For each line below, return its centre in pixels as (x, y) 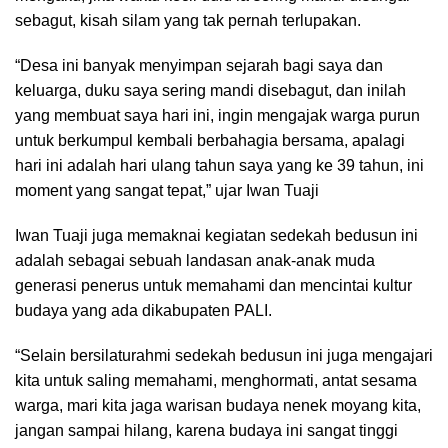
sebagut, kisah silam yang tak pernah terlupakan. (188, 20)
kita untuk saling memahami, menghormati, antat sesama (216, 380)
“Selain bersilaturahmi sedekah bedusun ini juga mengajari (224, 355)
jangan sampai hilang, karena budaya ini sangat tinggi (206, 430)
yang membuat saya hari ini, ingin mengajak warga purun (217, 115)
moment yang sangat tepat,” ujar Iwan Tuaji (167, 190)
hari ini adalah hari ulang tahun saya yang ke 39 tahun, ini (219, 165)
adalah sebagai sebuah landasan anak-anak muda (195, 260)
